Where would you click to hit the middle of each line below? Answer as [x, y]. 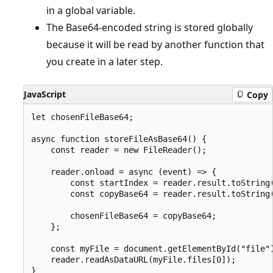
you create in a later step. [105, 62]
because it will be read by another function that [155, 45]
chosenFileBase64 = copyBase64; [124, 216]
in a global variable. [91, 11]
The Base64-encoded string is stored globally [150, 28]
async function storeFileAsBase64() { [119, 139]
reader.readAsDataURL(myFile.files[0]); [133, 260]
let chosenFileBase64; [82, 117]
